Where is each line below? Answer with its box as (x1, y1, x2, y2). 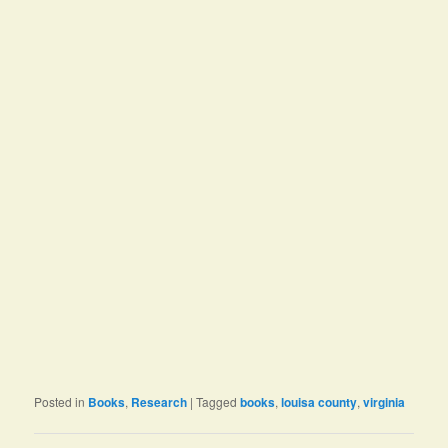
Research (131, 393, 188, 412)
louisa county (281, 393, 358, 412)
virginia (363, 393, 406, 412)
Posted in (34, 393, 86, 411)
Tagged (196, 393, 238, 411)
